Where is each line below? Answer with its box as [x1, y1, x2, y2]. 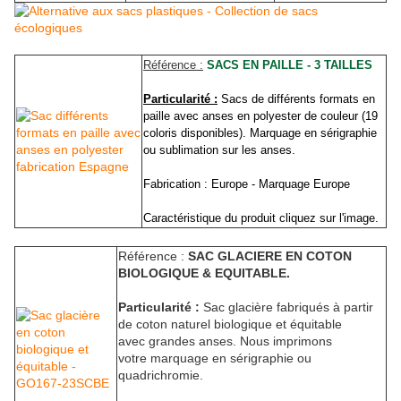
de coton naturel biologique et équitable [118, 317, 342, 332]
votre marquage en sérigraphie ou [118, 351, 311, 366]
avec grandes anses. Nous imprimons [118, 334, 332, 349]
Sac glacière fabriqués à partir [200, 300, 373, 315]
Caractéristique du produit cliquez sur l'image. [143, 211, 379, 226]
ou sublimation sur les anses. [143, 143, 295, 158]
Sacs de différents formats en [221, 92, 375, 107]
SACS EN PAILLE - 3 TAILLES [207, 58, 372, 73]
